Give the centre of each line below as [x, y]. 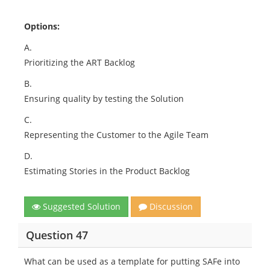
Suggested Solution [80, 206]
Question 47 [57, 235]
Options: [42, 26]
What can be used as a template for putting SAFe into [132, 261]
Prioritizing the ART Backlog [80, 62]
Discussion [170, 206]
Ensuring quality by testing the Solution [104, 99]
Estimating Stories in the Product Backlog [107, 171]
